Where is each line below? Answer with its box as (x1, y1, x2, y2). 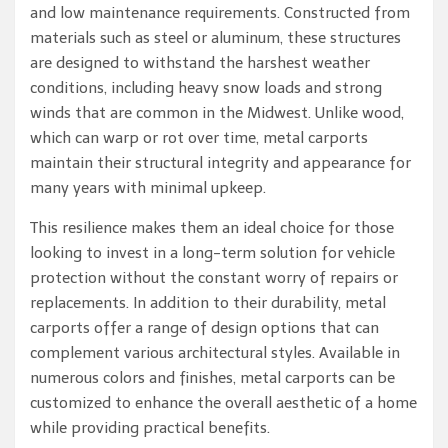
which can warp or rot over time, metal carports (30, 129, 368, 147)
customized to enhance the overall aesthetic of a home (30, 394, 417, 412)
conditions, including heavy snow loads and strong (30, 79, 382, 97)
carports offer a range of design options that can (30, 319, 379, 337)
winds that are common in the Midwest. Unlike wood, (30, 104, 404, 122)
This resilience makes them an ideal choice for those (30, 219, 394, 237)
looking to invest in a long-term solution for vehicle (30, 244, 395, 262)
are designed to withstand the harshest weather (30, 54, 370, 72)
